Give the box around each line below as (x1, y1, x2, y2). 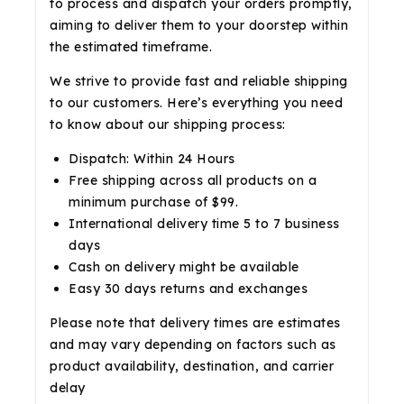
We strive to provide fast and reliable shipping (50, 72, 348, 89)
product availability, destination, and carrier (50, 357, 334, 374)
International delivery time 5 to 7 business (69, 215, 340, 232)
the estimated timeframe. (50, 38, 212, 55)
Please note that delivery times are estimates (50, 314, 341, 331)
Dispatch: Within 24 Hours (69, 150, 235, 167)
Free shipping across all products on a (69, 171, 317, 188)
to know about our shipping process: (50, 115, 286, 133)
